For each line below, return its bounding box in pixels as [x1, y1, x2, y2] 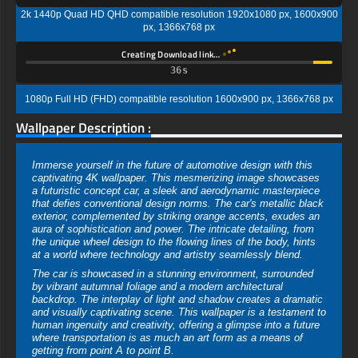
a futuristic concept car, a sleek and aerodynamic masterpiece [32, 185, 320, 197]
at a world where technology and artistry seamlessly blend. [32, 249, 303, 261]
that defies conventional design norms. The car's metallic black [32, 197, 324, 210]
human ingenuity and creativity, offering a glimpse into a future [32, 319, 320, 332]
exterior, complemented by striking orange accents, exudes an [32, 210, 320, 223]
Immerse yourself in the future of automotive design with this [32, 159, 312, 172]
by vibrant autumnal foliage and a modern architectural [32, 280, 283, 293]
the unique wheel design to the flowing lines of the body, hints [32, 236, 316, 249]
